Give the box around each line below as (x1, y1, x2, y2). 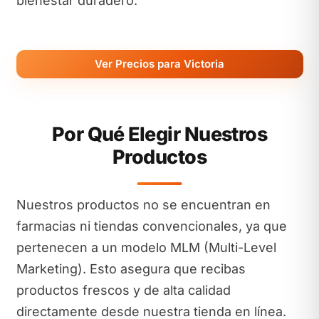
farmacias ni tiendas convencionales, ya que (16, 219, 287, 234)
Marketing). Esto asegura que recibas (16, 261, 246, 276)
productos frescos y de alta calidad (16, 283, 231, 298)
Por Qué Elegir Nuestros (51, 122, 268, 146)
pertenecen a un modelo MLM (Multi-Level (16, 240, 276, 255)
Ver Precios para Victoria (95, 56, 224, 70)
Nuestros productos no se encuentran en (16, 197, 271, 212)
